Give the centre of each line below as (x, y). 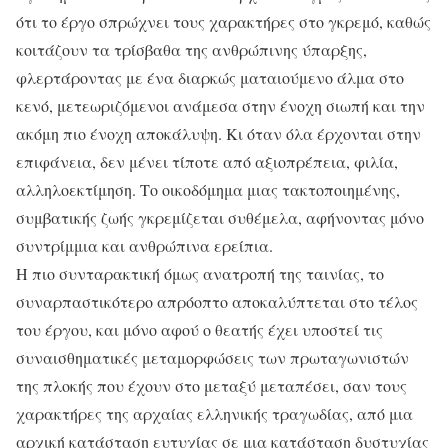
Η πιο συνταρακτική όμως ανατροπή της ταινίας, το (200, 274)
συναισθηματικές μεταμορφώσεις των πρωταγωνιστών (212, 358)
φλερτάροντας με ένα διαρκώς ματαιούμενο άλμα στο (210, 78)
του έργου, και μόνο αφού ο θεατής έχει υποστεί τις (199, 330)
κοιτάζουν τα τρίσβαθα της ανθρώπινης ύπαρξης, (191, 50)
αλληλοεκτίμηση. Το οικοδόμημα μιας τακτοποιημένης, (208, 190)
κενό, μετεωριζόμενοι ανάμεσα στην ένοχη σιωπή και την (220, 106)
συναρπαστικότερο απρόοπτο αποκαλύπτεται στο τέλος (217, 302)
